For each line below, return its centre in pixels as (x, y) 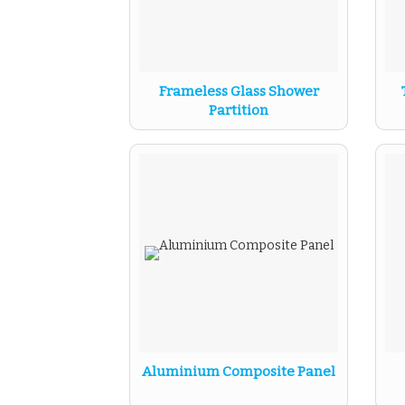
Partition (239, 110)
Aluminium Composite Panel (239, 372)
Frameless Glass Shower (239, 91)
